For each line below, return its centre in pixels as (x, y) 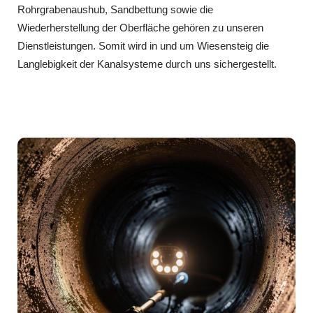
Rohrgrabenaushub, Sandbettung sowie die (115, 9)
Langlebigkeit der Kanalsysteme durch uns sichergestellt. (147, 64)
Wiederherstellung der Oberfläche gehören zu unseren (140, 28)
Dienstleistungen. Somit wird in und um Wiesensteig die (143, 46)
